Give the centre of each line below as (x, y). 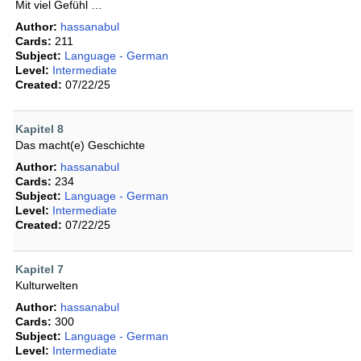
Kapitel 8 (39, 129)
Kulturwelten (47, 286)
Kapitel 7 (39, 270)
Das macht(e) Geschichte (80, 145)
